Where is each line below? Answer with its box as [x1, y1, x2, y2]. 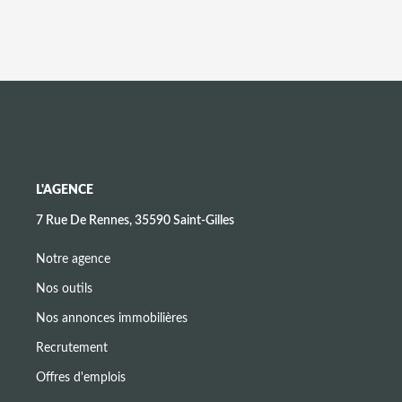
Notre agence [36, 252, 110, 266]
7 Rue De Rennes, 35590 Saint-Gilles [36, 214, 234, 227]
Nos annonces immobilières [36, 311, 188, 325]
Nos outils [36, 282, 92, 295]
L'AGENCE [36, 183, 93, 197]
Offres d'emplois [36, 371, 126, 384]
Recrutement [36, 341, 108, 354]
